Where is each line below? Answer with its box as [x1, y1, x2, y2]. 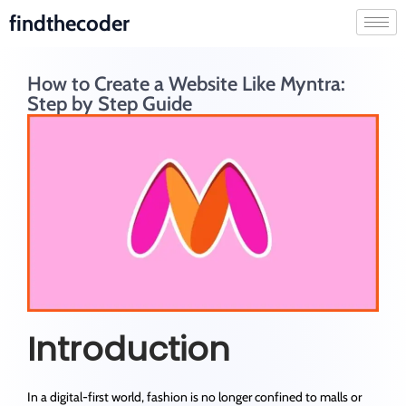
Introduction [27, 326, 230, 373]
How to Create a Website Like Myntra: [27, 72, 345, 96]
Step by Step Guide [27, 92, 192, 116]
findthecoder [9, 10, 130, 36]
